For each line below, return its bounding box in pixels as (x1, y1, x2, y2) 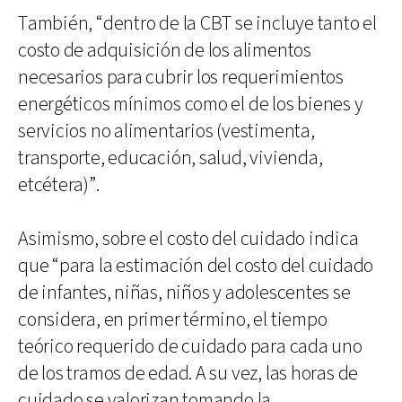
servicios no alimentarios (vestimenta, (18, 118, 315, 144)
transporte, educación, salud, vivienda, (18, 144, 323, 171)
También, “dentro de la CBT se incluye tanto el (18, 10, 377, 37)
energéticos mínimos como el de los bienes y (18, 91, 363, 118)
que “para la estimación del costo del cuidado (18, 252, 374, 279)
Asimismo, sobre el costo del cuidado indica (18, 225, 359, 252)
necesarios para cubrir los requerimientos (18, 64, 344, 91)
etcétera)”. (18, 171, 100, 198)
